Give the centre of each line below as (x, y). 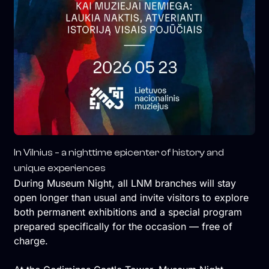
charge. (31, 241)
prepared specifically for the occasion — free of (123, 227)
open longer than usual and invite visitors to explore (131, 198)
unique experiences (59, 168)
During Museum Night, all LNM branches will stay (125, 183)
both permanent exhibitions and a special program (128, 212)
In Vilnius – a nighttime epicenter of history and (119, 153)
